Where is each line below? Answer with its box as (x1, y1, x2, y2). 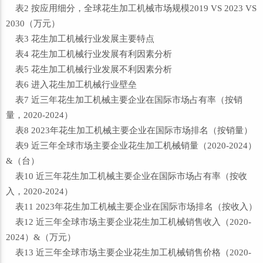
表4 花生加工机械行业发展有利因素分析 (6, 49, 172, 59)
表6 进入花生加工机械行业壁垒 (6, 80, 137, 89)
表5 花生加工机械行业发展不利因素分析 (6, 65, 172, 74)
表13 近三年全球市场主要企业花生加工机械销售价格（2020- (6, 248, 251, 257)
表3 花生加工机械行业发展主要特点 (6, 34, 154, 43)
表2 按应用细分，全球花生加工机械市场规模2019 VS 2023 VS (6, 4, 257, 13)
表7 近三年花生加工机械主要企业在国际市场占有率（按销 (6, 95, 242, 104)
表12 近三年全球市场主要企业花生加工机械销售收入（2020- (6, 217, 251, 227)
